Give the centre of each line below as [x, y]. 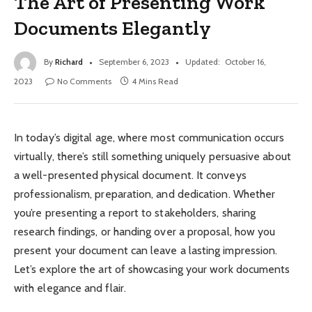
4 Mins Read [155, 81]
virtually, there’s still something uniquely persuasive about [153, 156]
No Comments [84, 81]
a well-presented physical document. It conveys [130, 175]
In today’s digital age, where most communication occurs [149, 137]
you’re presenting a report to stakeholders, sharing [135, 212]
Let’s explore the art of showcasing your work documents [152, 269]
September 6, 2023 [134, 61]
